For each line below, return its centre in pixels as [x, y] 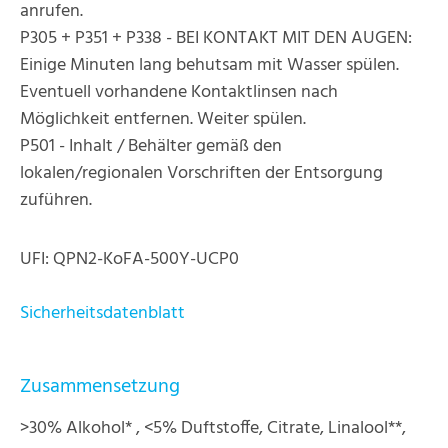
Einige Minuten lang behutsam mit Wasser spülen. [209, 65]
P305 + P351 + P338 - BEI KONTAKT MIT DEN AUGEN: [216, 38]
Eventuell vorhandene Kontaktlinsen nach [179, 92]
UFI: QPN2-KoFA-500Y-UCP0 [129, 259]
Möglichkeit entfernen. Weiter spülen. [163, 119]
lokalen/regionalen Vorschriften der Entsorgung [201, 173]
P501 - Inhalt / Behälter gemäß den [151, 146]
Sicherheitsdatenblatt [102, 313]
